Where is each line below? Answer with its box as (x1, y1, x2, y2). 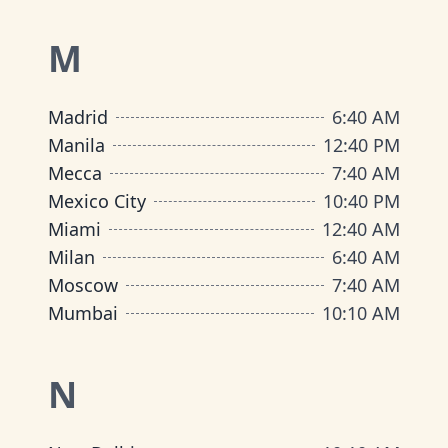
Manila (48, 133, 105, 157)
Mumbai (48, 301, 118, 325)
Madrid (48, 105, 108, 129)
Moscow (48, 273, 118, 297)
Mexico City (48, 189, 146, 213)
